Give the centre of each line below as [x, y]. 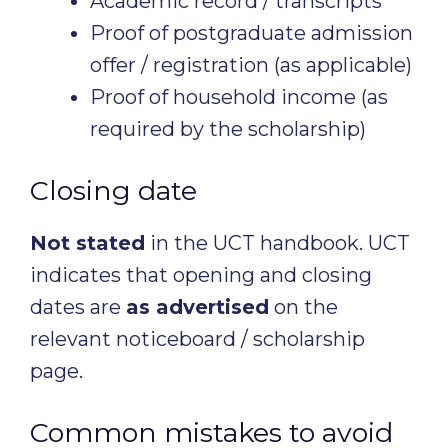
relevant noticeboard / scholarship [197, 339]
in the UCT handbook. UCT [277, 243]
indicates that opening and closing [201, 275]
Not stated [87, 243]
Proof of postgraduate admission [251, 33]
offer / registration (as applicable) [251, 65]
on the [303, 307]
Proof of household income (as [239, 97]
